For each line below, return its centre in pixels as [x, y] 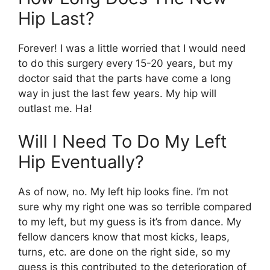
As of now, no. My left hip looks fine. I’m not [123, 192]
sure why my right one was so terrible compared [135, 207]
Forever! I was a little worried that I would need [132, 48]
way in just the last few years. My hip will [117, 93]
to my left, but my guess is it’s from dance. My [130, 222]
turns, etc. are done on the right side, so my [124, 252]
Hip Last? [56, 18]
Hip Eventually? [81, 162]
